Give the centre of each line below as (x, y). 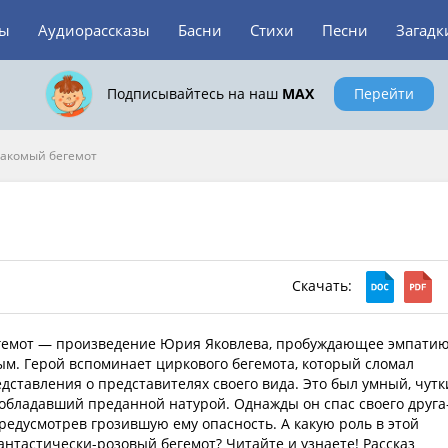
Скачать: (324, 285)
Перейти (383, 93)
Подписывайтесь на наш (194, 93)
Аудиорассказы (94, 30)
